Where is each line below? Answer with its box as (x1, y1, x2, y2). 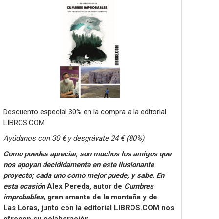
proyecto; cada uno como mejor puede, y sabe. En (3, 171, 164, 180)
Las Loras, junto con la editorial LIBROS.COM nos (3, 203, 174, 212)
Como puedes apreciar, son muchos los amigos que (3, 150, 171, 158)
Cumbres (124, 182, 153, 191)
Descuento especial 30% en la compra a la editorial (3, 108, 166, 116)
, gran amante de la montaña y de (44, 193, 157, 201)
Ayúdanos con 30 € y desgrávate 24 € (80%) (3, 134, 144, 143)
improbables (3, 193, 44, 201)
